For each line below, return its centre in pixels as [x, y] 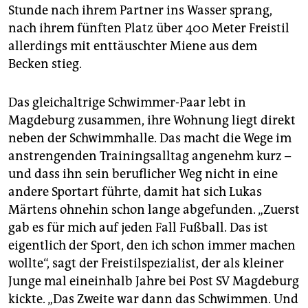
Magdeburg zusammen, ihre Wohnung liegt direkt [152, 121]
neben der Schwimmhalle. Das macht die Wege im [150, 139]
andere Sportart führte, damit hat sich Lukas [135, 192]
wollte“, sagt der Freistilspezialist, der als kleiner [146, 264]
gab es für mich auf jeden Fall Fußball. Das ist [138, 228]
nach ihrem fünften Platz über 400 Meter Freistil [149, 29]
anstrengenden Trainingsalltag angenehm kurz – [150, 156]
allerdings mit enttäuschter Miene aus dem [133, 46]
